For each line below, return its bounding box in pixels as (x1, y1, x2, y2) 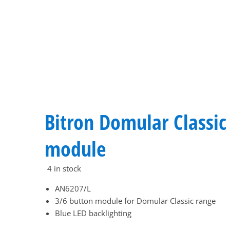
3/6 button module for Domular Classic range (55, 196, 216, 206)
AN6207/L (55, 183, 91, 194)
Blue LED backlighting (55, 208, 131, 218)
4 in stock (47, 163, 81, 174)
